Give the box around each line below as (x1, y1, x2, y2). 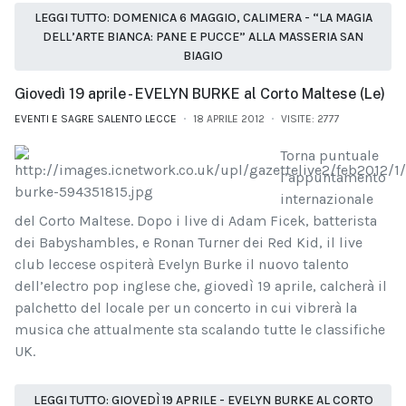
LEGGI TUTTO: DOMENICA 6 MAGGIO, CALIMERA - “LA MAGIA (34, 9, 372, 25)
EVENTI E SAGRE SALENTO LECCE (14, 112, 177, 126)
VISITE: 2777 (281, 112, 340, 126)
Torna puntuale (280, 147, 379, 165)
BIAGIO (183, 47, 223, 63)
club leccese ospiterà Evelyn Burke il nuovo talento (14, 256, 349, 274)
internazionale (280, 190, 373, 208)
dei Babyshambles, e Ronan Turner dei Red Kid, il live (14, 234, 362, 252)
